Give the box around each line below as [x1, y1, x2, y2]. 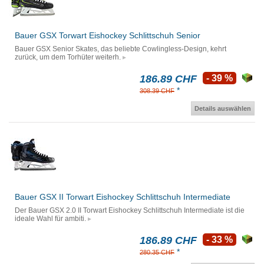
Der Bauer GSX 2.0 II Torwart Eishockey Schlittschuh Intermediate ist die [15, 206, 245, 215]
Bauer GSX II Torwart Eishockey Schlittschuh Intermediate [15, 192, 230, 202]
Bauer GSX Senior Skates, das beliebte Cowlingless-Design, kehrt [15, 45, 226, 54]
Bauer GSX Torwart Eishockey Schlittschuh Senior [15, 31, 200, 41]
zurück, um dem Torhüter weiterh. [15, 53, 121, 62]
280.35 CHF [140, 249, 174, 256]
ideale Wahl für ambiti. [15, 214, 86, 223]
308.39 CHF [140, 87, 174, 95]
